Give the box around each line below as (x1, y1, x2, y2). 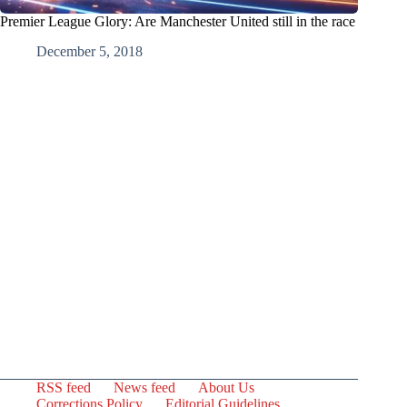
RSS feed (36, 380, 91, 395)
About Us (198, 380, 254, 395)
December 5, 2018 (36, 44, 143, 60)
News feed (114, 380, 175, 395)
